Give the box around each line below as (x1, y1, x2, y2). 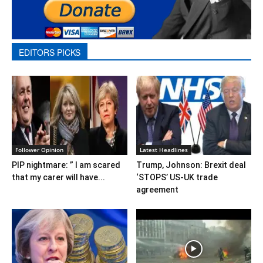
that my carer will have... (12, 173, 105, 183)
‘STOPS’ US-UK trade (136, 173, 218, 183)
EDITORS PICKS (19, 46, 80, 59)
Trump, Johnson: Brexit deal (136, 160, 246, 170)
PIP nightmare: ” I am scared (12, 160, 120, 170)
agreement (136, 185, 178, 195)
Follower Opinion (15, 146, 63, 154)
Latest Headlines (139, 146, 188, 154)
